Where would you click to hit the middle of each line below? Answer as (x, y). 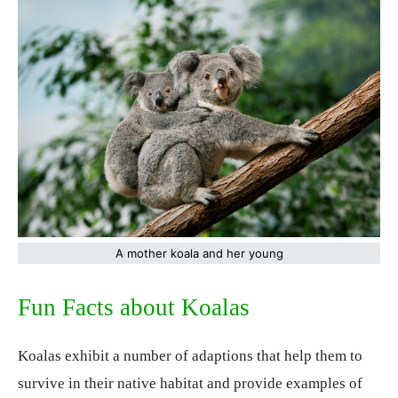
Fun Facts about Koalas (134, 308)
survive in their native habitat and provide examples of (190, 384)
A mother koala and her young (199, 254)
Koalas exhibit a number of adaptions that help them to (190, 356)
